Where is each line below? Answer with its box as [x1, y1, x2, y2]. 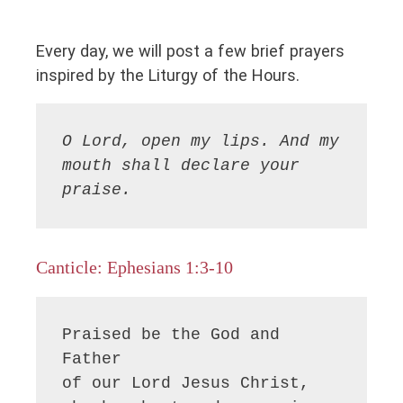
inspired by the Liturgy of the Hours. [36, 65, 300, 85]
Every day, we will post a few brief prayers [36, 40, 345, 60]
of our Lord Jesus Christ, [62, 373, 310, 392]
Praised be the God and [62, 325, 281, 344]
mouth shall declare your [62, 157, 300, 175]
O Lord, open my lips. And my [62, 132, 340, 151]
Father [62, 349, 122, 368]
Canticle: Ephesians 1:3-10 [36, 256, 233, 277]
